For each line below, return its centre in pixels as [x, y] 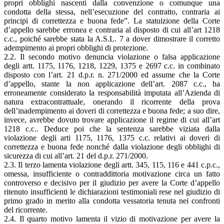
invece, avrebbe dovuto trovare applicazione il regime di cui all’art [112, 119]
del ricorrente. [26, 209]
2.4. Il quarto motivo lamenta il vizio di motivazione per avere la [112, 218]
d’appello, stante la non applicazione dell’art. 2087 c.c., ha [112, 83]
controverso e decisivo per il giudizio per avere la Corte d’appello [112, 182]
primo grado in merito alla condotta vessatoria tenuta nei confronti [112, 200]
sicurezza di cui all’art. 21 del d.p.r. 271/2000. [76, 155]
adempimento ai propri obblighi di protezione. [76, 47]
